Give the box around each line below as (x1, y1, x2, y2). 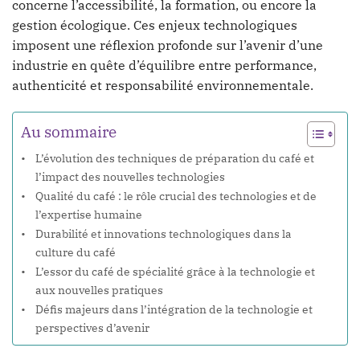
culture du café (35, 244, 116, 260)
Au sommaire (21, 121, 117, 142)
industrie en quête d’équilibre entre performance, (12, 56, 317, 73)
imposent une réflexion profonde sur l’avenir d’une (12, 36, 323, 53)
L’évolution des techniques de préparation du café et (35, 150, 314, 166)
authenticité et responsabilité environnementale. (12, 76, 313, 93)
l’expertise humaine (35, 207, 142, 223)
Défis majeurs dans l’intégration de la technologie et (35, 301, 313, 317)
